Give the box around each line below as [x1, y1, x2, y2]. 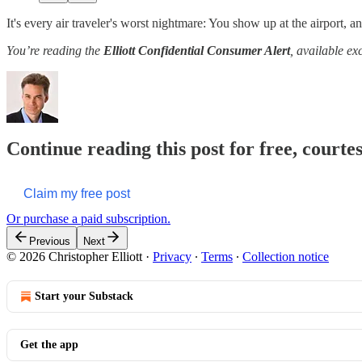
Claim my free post [23, 187, 130, 201]
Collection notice [242, 250, 329, 264]
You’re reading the [6, 43, 103, 57]
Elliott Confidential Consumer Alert [103, 43, 290, 57]
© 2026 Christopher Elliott [6, 250, 142, 264]
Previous [29, 235, 70, 248]
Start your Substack [35, 290, 133, 303]
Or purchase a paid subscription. [6, 212, 170, 226]
